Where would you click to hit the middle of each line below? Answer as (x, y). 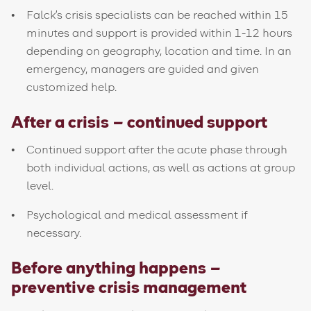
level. (40, 186)
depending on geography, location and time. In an (159, 51)
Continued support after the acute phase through (157, 150)
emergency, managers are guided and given (143, 69)
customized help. (72, 87)
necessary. (54, 233)
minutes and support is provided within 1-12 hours (160, 33)
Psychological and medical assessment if (137, 215)
